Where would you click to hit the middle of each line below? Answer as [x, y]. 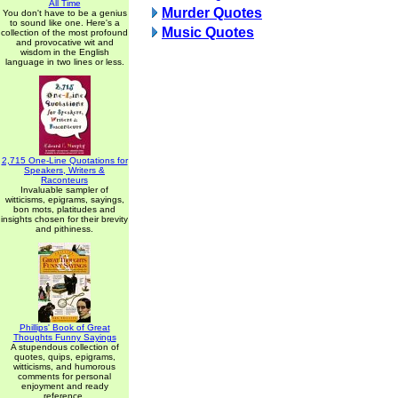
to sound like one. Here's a [64, 23]
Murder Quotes [212, 13]
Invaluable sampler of [64, 190]
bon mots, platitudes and [64, 209]
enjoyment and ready [64, 386]
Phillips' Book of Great [64, 327]
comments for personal [64, 376]
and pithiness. [64, 229]
